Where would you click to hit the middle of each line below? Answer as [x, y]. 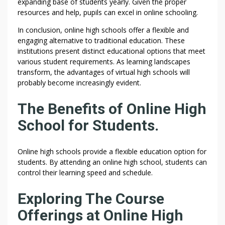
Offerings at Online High [100, 215]
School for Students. [88, 126]
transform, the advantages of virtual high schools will [104, 72]
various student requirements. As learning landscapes [104, 62]
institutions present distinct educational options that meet [111, 51]
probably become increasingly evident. [79, 83]
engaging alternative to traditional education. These [101, 41]
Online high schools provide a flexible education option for [112, 152]
